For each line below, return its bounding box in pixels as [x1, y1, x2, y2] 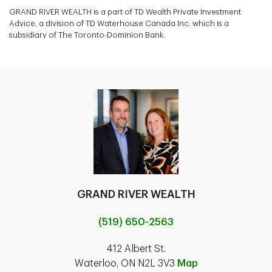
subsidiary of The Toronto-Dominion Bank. [9, 30, 166, 39]
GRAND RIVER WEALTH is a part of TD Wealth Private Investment [9, 7, 241, 16]
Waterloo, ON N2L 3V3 [74, 258, 177, 268]
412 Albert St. [106, 243, 166, 254]
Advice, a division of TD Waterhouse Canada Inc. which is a [9, 19, 229, 27]
